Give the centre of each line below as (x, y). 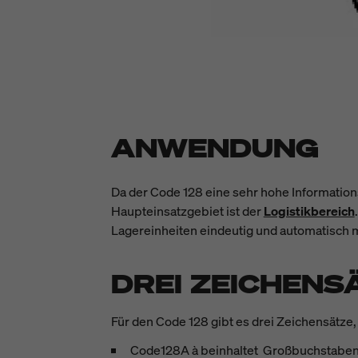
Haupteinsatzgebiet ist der (186, 211)
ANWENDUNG (215, 148)
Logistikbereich (309, 211)
